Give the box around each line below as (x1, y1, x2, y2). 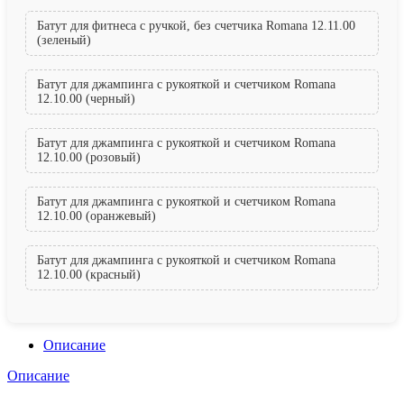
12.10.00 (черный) (37, 92, 135, 106)
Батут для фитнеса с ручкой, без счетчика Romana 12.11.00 (37, 19, 355, 32)
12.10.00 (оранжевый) (37, 209, 156, 223)
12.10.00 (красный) (37, 268, 141, 281)
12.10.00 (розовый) (37, 151, 141, 164)
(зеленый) (37, 33, 91, 47)
